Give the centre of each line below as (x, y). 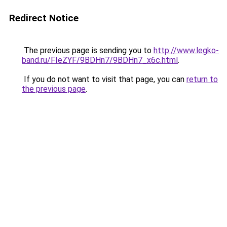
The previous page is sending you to (88, 50)
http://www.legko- (186, 50)
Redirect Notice (44, 18)
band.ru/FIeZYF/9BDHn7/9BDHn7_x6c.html (100, 60)
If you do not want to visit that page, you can (104, 79)
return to (202, 79)
